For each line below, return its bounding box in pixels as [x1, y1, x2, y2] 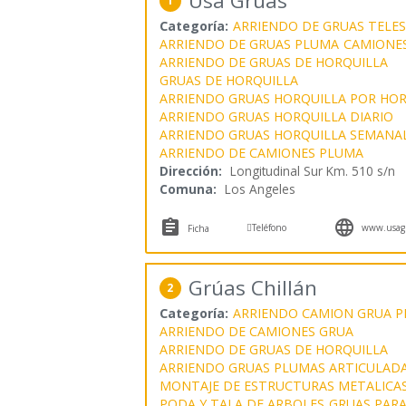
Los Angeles [224, 179, 295, 198]
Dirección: [159, 161, 222, 179]
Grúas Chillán [188, 273, 317, 302]
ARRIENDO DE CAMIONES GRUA [159, 322, 353, 340]
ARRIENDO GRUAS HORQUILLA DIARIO [159, 107, 393, 125]
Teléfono [252, 220, 287, 234]
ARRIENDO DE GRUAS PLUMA [159, 34, 339, 53]
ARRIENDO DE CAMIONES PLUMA [159, 143, 363, 161]
